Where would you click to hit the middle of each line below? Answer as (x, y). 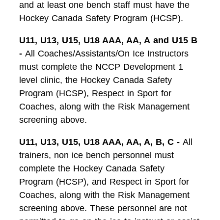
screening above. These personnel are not (103, 208)
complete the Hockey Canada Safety (92, 169)
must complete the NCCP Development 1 (101, 67)
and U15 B (175, 40)
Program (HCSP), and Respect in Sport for (104, 182)
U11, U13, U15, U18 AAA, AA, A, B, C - (101, 142)
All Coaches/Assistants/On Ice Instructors (105, 53)
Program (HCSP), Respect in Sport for (95, 93)
